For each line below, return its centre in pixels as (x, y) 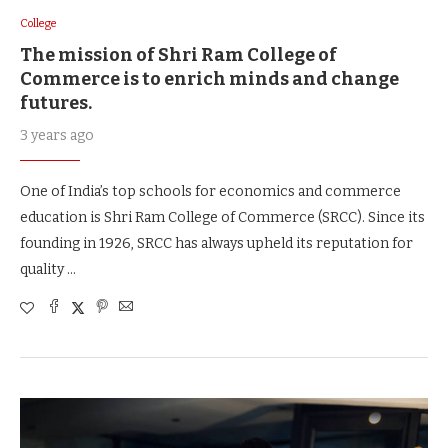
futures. (56, 102)
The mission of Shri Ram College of (178, 54)
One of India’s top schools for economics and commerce (210, 191)
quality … (48, 269)
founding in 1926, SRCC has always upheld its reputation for (216, 243)
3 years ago (57, 135)
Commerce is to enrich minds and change (209, 78)
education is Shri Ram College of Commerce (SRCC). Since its (222, 217)
